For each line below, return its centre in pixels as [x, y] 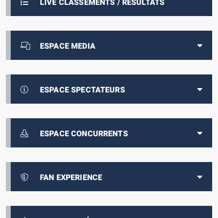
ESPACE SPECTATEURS [82, 90]
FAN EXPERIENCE [71, 178]
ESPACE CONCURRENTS [84, 134]
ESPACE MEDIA [68, 46]
